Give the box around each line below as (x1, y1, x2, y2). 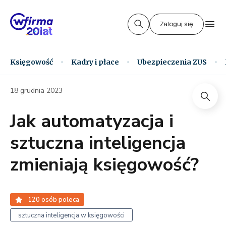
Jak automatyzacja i (10, 109, 174, 134)
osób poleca (40, 195, 79, 204)
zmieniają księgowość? (10, 152, 199, 177)
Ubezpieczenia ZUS (137, 58, 207, 67)
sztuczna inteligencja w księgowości (18, 211, 125, 220)
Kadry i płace (71, 58, 119, 67)
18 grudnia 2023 (10, 86, 63, 95)
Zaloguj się (160, 20, 193, 28)
